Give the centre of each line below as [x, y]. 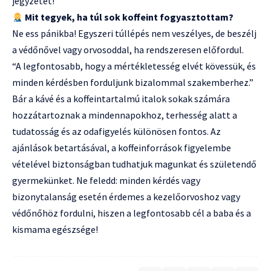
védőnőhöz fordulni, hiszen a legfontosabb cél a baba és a [132, 213]
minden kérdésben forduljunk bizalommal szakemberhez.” [133, 82]
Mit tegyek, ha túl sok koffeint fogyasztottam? [129, 17]
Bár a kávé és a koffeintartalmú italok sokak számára [121, 99]
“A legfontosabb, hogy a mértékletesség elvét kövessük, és [134, 66]
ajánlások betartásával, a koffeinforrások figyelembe [122, 148]
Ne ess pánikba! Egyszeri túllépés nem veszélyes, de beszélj [134, 33]
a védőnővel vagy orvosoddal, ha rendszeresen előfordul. [128, 50]
